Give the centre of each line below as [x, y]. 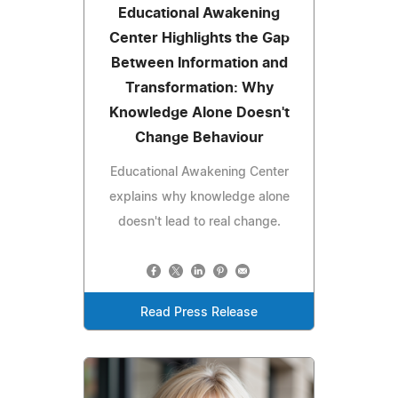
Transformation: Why [199, 88]
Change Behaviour [199, 138]
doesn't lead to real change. [199, 223]
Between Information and [199, 64]
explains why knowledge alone [199, 198]
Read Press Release [199, 313]
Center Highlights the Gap [199, 39]
